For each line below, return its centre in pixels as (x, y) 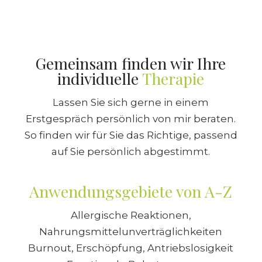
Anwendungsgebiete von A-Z (131, 191)
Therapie (173, 78)
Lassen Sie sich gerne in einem (131, 103)
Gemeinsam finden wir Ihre (131, 63)
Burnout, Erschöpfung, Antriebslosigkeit (131, 248)
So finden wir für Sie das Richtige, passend (131, 135)
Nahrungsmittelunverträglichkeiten (131, 232)
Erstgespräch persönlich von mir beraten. (131, 119)
